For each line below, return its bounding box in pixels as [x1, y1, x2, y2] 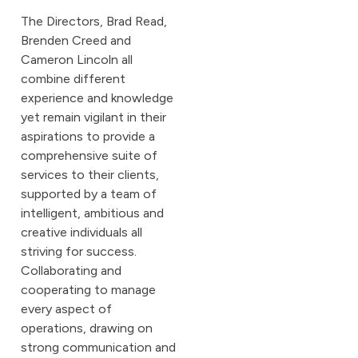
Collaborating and [21, 263, 121, 279]
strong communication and [21, 340, 176, 356]
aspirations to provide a [21, 129, 155, 145]
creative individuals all [21, 225, 142, 241]
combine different [21, 71, 125, 87]
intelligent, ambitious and [21, 205, 164, 221]
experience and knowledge [21, 90, 173, 106]
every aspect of [21, 301, 112, 317]
